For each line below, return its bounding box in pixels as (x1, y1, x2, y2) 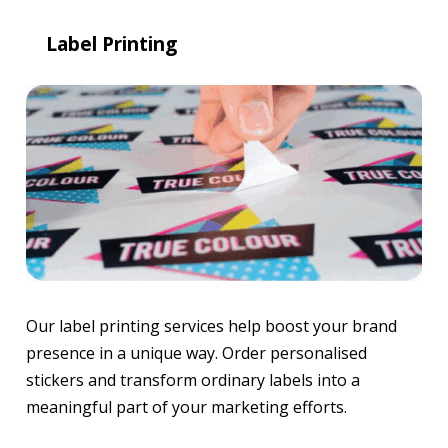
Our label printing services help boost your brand (26, 314, 397, 337)
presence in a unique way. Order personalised (26, 341, 367, 364)
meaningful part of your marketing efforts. (26, 395, 347, 418)
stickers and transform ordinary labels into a (26, 368, 360, 391)
